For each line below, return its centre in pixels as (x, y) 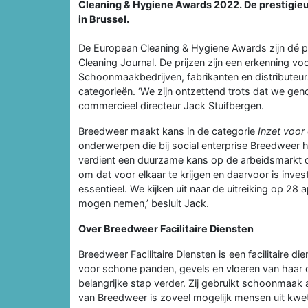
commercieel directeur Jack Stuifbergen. (171, 105)
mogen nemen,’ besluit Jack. (144, 203)
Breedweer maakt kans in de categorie (168, 131)
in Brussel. (104, 19)
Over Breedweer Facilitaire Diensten (166, 228)
